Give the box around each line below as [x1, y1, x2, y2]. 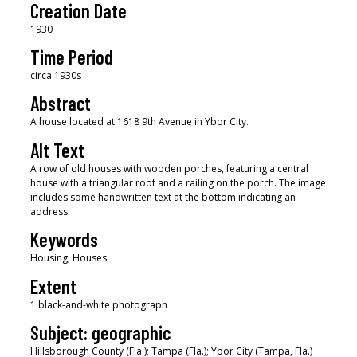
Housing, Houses [29, 251, 107, 265]
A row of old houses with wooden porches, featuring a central [29, 161, 308, 175]
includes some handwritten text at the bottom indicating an [29, 190, 296, 204]
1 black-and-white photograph [29, 297, 167, 312]
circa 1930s [29, 69, 81, 83]
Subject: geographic [29, 321, 171, 345]
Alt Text [29, 138, 84, 162]
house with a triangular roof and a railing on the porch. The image [29, 175, 326, 190]
